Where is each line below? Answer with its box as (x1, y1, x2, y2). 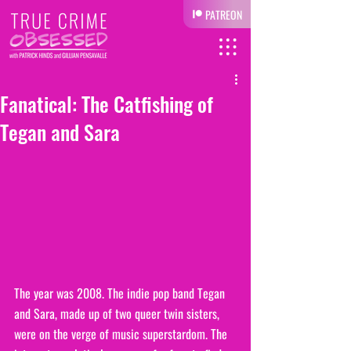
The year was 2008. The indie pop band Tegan (14, 283, 228, 302)
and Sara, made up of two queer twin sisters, (14, 303, 223, 323)
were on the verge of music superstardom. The (14, 324, 230, 343)
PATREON (205, 5, 242, 23)
